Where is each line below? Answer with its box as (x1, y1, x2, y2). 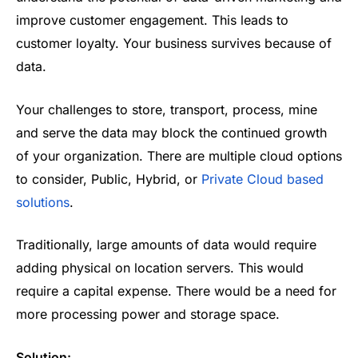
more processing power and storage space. (16, 306, 280, 323)
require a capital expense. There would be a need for (16, 283, 336, 300)
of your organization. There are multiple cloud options (16, 147, 342, 164)
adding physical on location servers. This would (16, 260, 304, 276)
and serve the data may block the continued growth (16, 124, 327, 141)
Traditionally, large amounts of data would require (16, 237, 316, 253)
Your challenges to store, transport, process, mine (16, 101, 317, 117)
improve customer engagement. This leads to (16, 12, 288, 29)
